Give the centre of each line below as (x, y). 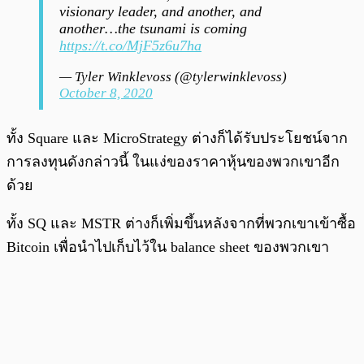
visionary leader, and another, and (160, 11)
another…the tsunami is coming (153, 28)
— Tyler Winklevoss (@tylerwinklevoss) (173, 76)
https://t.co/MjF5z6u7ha (130, 45)
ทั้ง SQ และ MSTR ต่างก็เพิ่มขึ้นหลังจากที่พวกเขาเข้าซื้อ (181, 223)
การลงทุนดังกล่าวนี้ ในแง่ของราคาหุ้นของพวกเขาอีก (173, 161)
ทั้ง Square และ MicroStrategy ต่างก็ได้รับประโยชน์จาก (177, 138)
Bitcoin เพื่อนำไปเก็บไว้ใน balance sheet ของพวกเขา (168, 247)
